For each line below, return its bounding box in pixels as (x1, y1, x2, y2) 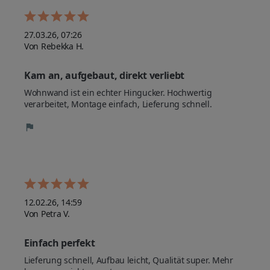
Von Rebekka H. (24, 40, 84, 52)
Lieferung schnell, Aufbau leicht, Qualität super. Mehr (24, 254, 233, 266)
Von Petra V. (24, 208, 70, 220)
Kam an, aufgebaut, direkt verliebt (24, 68, 185, 82)
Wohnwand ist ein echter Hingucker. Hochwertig (24, 86, 212, 98)
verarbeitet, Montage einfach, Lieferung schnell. (24, 98, 212, 110)
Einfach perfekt (24, 236, 95, 250)
